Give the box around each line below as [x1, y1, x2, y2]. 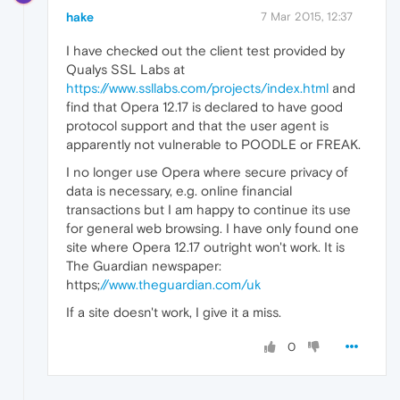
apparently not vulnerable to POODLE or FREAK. [66, 136, 361, 152]
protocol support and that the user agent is [66, 117, 329, 133]
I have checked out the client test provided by [66, 42, 345, 58]
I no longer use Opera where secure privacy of [66, 163, 348, 179]
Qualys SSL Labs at [66, 61, 185, 77]
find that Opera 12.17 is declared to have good [66, 98, 343, 114]
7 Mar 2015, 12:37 [261, 9, 353, 23]
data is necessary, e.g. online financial [66, 182, 292, 198]
